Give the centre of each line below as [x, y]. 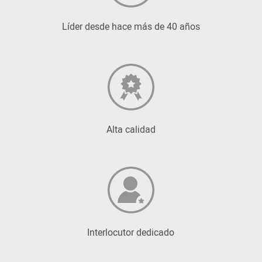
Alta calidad [131, 130]
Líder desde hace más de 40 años [131, 27]
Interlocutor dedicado [131, 232]
